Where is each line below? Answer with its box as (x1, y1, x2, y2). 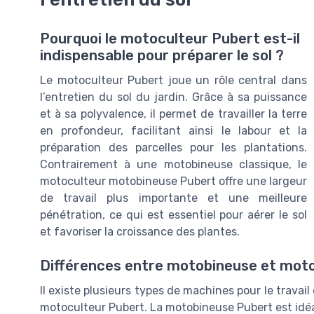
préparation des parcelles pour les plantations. (40, 140, 307, 154)
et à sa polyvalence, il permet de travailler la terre (40, 107, 307, 121)
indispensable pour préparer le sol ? (40, 46, 284, 64)
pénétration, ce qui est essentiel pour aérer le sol (40, 207, 307, 221)
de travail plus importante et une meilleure (40, 191, 307, 205)
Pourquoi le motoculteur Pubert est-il (40, 29, 300, 47)
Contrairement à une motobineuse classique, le (40, 157, 307, 171)
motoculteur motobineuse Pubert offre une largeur (40, 174, 307, 188)
